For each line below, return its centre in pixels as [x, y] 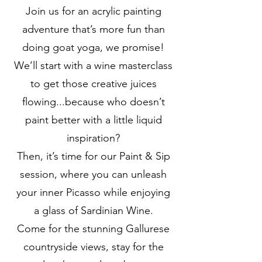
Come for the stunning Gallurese [93, 229]
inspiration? [93, 138]
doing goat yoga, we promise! [93, 47]
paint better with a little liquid [93, 120]
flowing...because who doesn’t [93, 102]
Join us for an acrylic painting [93, 11]
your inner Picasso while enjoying [93, 192]
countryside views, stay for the [93, 247]
